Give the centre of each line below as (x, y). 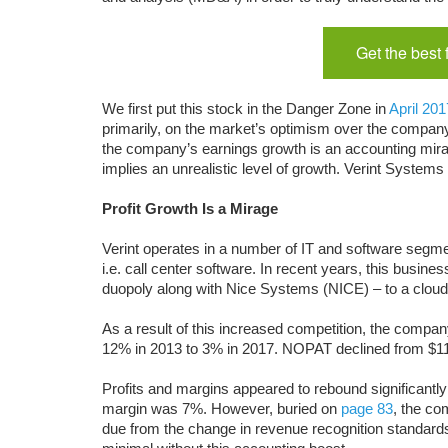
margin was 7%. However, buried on (221, 408)
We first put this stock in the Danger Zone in (245, 108)
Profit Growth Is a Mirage (190, 208)
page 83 (367, 408)
